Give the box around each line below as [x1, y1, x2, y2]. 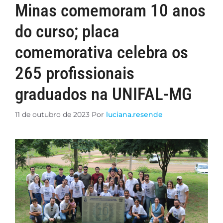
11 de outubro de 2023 [15, 110, 90, 119]
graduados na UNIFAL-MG [15, 84, 192, 105]
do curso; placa [15, 21, 119, 42]
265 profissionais [15, 63, 134, 84]
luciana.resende [106, 110, 163, 119]
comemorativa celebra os [15, 42, 188, 63]
